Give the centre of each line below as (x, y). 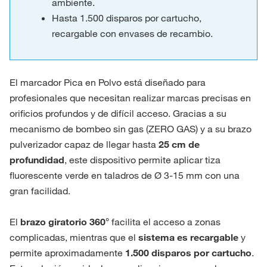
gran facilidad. (40, 190)
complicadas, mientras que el (74, 237)
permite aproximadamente (67, 252)
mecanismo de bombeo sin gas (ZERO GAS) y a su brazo (131, 128)
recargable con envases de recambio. (133, 33)
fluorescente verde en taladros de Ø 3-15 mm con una (125, 175)
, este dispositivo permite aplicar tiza (142, 159)
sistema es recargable (188, 237)
